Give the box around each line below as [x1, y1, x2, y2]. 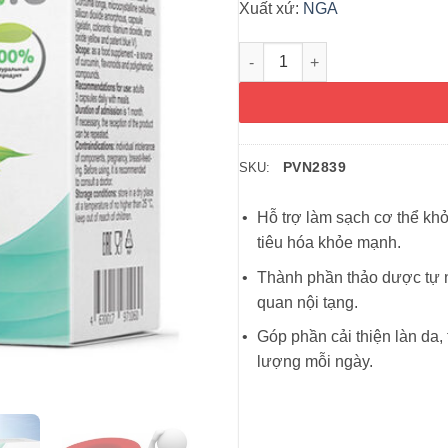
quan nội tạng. [257, 293, 358, 311]
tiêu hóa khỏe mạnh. [257, 234, 401, 252]
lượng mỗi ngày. [257, 353, 373, 371]
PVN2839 [283, 158, 346, 175]
